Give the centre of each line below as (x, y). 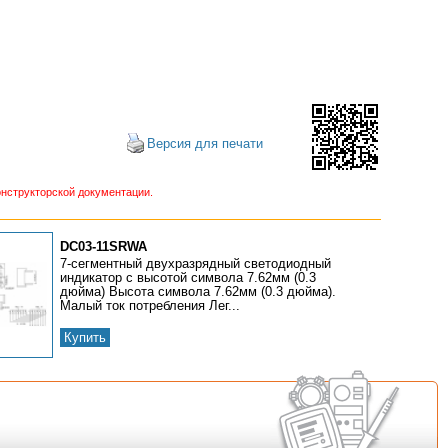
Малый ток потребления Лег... (150, 305)
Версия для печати (204, 143)
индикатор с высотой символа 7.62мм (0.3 (188, 277)
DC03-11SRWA (104, 246)
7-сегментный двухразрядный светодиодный (196, 263)
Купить (85, 337)
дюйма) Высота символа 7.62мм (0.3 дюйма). (198, 291)
